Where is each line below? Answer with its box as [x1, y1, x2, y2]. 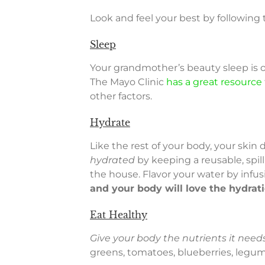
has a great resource [166, 76, 262, 88]
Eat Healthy [90, 209, 147, 221]
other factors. [90, 91, 152, 102]
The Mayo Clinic [90, 76, 166, 88]
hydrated [90, 154, 135, 166]
